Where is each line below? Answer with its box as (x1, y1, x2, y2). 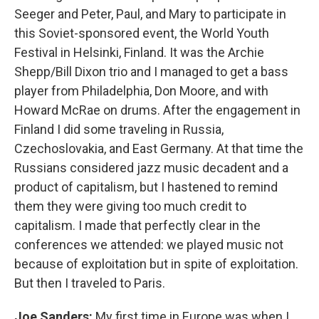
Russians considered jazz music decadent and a (14, 159, 288, 175)
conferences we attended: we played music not (14, 236, 283, 252)
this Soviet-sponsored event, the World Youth (14, 25, 269, 41)
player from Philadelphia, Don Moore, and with (14, 83, 268, 98)
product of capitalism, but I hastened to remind (14, 179, 278, 194)
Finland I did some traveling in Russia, (14, 121, 224, 137)
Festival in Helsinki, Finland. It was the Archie (14, 44, 264, 60)
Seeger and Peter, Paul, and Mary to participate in (14, 6, 286, 21)
